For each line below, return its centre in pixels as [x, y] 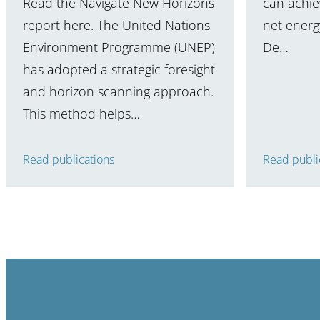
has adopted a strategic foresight [119, 70]
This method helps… [81, 114]
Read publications [69, 160]
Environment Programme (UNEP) [119, 47]
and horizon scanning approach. [118, 92]
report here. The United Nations [116, 25]
